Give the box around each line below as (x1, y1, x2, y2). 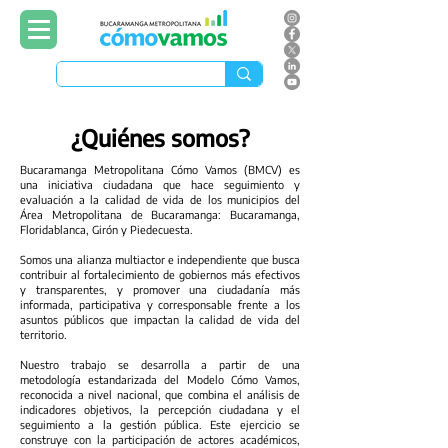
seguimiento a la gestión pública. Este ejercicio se (20, 418, 300, 431)
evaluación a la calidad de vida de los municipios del (20, 193, 300, 206)
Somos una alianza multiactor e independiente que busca (20, 253, 300, 266)
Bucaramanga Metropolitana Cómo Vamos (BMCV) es (20, 163, 300, 176)
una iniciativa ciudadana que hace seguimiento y (20, 178, 300, 191)
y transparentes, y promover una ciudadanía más (20, 283, 300, 296)
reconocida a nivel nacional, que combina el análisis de (20, 388, 300, 401)
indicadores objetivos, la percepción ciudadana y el (20, 403, 300, 416)
